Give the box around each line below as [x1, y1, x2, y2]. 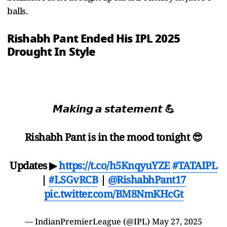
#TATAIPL [172, 158, 217, 172]
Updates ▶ [10, 158, 59, 172]
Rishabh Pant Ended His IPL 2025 [7, 29, 180, 47]
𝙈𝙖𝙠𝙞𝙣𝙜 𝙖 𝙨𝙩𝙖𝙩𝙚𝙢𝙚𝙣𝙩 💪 [53, 101, 174, 116]
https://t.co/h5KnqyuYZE [59, 158, 170, 172]
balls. [7, 5, 27, 17]
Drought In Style [7, 43, 96, 60]
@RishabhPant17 [107, 172, 186, 186]
